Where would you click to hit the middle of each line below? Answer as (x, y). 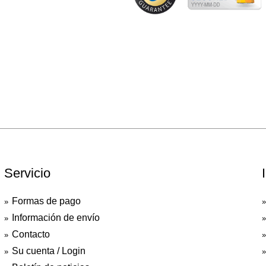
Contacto (31, 234)
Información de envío (56, 218)
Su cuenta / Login (48, 251)
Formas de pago (46, 201)
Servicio (27, 173)
